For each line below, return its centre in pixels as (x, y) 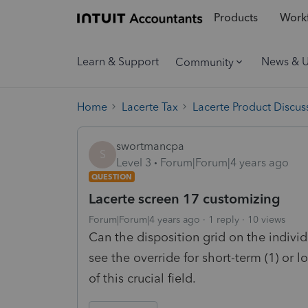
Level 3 (134, 162)
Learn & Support (118, 62)
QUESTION (112, 176)
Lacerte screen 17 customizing (185, 198)
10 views (266, 219)
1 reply (224, 219)
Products (235, 18)
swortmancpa (150, 146)
